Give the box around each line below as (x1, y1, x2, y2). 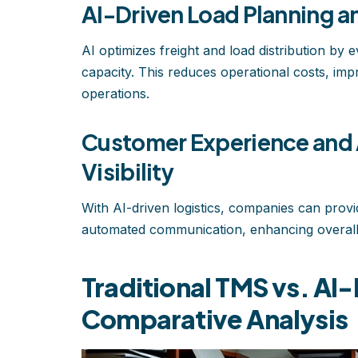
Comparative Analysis (82, 302, 348, 335)
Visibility (82, 157, 174, 185)
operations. (82, 85, 149, 101)
